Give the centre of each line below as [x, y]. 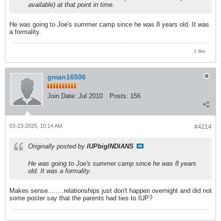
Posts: [119, 96]
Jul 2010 [91, 96]
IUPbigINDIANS [110, 146]
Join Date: [62, 96]
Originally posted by [57, 146]
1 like [200, 51]
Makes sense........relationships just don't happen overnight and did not [110, 190]
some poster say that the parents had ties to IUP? [81, 198]
